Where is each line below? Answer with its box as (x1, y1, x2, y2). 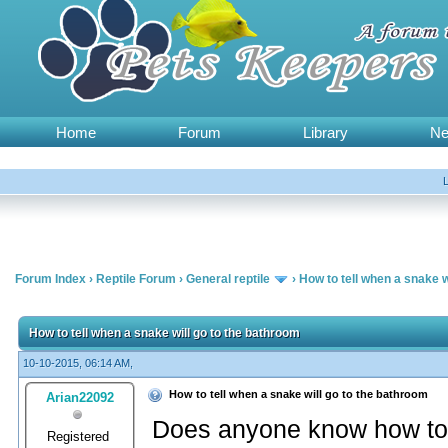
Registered (47, 428, 113, 444)
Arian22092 (46, 389, 114, 405)
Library (303, 124, 348, 141)
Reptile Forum (96, 272, 176, 286)
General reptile (186, 272, 270, 286)
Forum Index (15, 272, 86, 286)
